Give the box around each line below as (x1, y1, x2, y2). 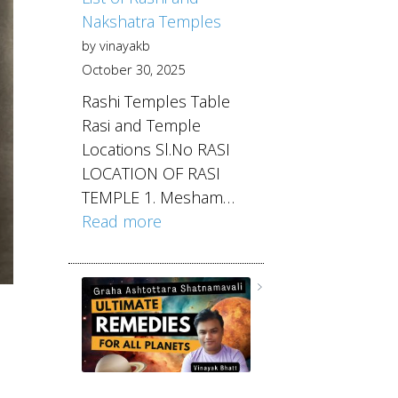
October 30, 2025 (81, 60, 185, 78)
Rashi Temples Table (81, 90, 230, 112)
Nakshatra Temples (81, 10, 221, 32)
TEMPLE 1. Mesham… (81, 186, 235, 208)
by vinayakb (81, 36, 150, 54)
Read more (81, 210, 162, 232)
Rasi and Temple (81, 114, 201, 136)
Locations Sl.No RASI (81, 138, 230, 160)
